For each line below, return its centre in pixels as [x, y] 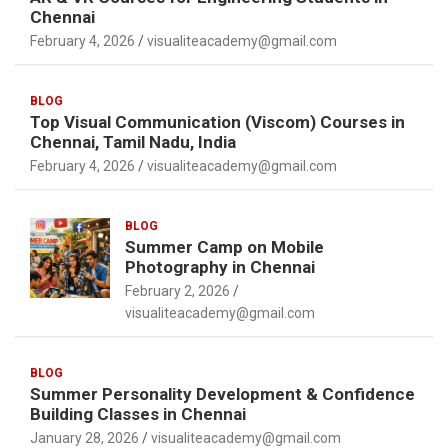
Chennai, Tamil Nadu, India [133, 142]
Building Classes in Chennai [138, 414]
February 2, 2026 [177, 291]
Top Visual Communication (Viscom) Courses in [217, 122]
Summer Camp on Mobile [224, 247]
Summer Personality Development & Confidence [222, 394]
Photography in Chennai [222, 267]
